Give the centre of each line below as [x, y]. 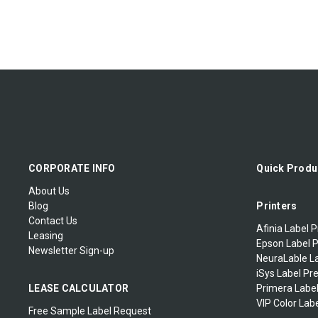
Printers [277, 206]
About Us [49, 191]
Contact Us [53, 221]
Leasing [46, 236]
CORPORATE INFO [72, 169]
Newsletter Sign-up [71, 251]
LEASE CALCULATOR [78, 289]
